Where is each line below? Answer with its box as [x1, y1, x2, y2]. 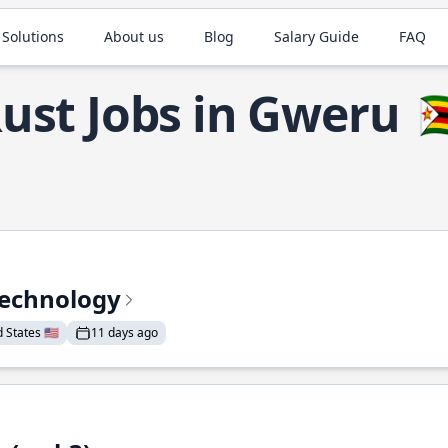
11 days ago [91, 324, 158, 341]
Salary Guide [274, 27, 360, 46]
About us [104, 27, 165, 46]
